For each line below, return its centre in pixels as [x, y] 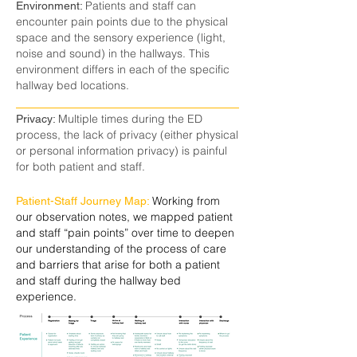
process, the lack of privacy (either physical [127, 135]
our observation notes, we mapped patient [124, 217]
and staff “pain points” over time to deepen [125, 233]
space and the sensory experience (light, [121, 37]
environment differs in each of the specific [123, 69]
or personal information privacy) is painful [122, 151]
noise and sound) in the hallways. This [113, 53]
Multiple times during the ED [130, 119]
